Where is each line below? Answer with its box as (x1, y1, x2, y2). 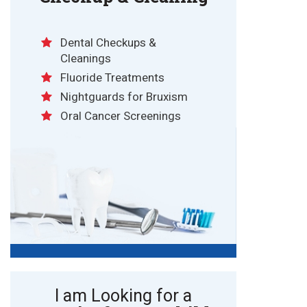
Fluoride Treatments (60, 69, 164, 87)
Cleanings (60, 50, 111, 68)
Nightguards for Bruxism (60, 88, 188, 106)
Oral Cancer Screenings (60, 108, 181, 125)
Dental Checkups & (60, 34, 156, 52)
